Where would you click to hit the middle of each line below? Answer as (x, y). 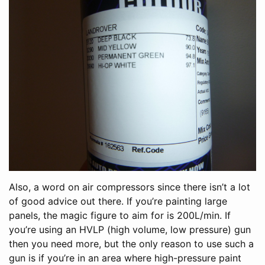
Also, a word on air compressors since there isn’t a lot (130, 187)
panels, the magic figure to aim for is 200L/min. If (120, 215)
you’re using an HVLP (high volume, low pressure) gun (130, 229)
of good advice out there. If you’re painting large (118, 201)
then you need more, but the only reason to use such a (131, 243)
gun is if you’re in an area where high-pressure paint (125, 258)
